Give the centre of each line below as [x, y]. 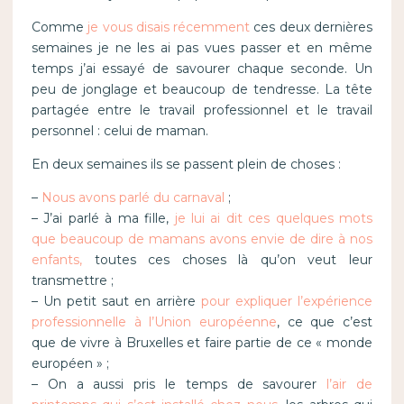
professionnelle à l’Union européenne [154, 321]
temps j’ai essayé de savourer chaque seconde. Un [202, 68]
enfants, [63, 259]
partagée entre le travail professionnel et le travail [202, 110]
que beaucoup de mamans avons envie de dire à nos [202, 239]
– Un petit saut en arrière [116, 301]
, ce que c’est [325, 321]
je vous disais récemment [169, 27]
